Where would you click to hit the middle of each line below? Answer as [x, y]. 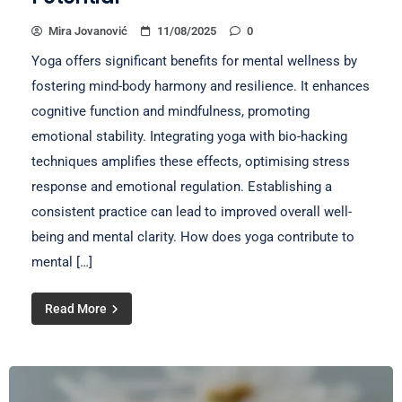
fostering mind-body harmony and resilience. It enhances [201, 86]
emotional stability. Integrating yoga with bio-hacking [189, 136]
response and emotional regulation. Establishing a [182, 187]
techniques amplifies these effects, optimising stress [191, 162]
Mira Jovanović [88, 31]
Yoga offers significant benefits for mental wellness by [194, 61]
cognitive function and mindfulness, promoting [170, 111]
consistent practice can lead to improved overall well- [192, 212]
